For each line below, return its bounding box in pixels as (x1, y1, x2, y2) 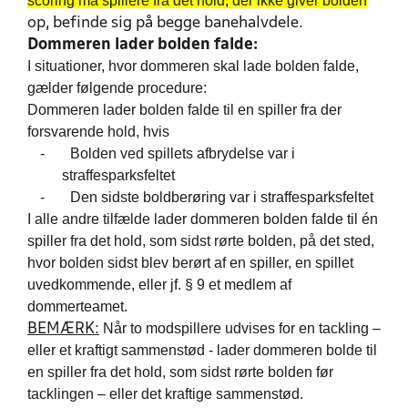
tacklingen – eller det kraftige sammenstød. (27, 386, 303, 402)
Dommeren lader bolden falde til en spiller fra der (27, 102, 342, 117)
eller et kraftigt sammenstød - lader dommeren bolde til (27, 342, 377, 358)
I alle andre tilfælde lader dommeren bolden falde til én (27, 211, 378, 227)
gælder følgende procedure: (27, 80, 207, 96)
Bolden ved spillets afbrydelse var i (69, 146, 295, 161)
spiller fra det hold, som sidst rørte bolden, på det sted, (27, 233, 374, 249)
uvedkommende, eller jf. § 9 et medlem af (27, 277, 291, 292)
